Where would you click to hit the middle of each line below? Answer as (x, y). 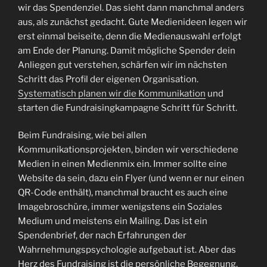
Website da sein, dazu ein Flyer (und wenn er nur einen (131, 178)
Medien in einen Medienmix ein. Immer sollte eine (122, 164)
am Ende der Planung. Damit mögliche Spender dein (127, 50)
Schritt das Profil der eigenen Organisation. (108, 79)
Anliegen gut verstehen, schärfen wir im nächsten (122, 65)
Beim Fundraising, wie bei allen (82, 135)
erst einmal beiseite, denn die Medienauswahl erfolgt (130, 36)
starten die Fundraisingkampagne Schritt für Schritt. (128, 108)
